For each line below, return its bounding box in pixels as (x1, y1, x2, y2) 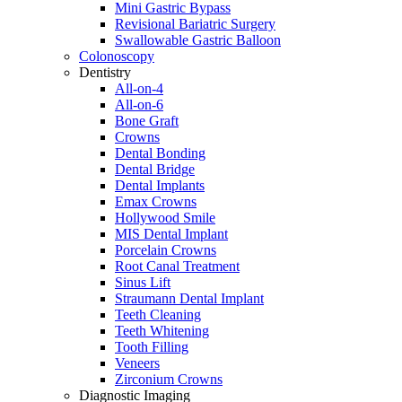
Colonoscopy (79, 48, 154, 64)
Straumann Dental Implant (115, 290, 264, 306)
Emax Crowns (115, 193, 197, 209)
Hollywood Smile (115, 209, 215, 225)
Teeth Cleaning (115, 306, 201, 322)
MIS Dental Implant (115, 225, 228, 241)
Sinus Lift (115, 274, 170, 290)
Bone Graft (115, 112, 179, 128)
